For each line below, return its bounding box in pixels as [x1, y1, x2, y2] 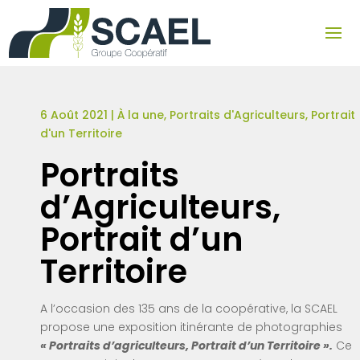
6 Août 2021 [40, 106, 108, 123]
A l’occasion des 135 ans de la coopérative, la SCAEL [40, 300, 337, 317]
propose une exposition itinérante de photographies [40, 318, 342, 335]
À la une [117, 106, 164, 123]
